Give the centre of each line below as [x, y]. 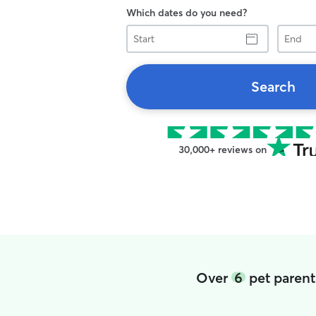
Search [273, 86]
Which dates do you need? [187, 13]
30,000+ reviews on [222, 150]
